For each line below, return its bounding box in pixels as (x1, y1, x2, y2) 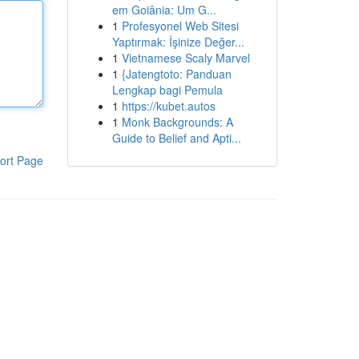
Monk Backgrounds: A (121, 114, 233, 130)
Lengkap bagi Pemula (111, 82, 223, 98)
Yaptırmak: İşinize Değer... (111, 34, 244, 50)
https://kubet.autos (121, 98, 216, 114)
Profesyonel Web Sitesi (121, 18, 239, 34)
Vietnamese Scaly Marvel (121, 50, 250, 66)
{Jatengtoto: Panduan (121, 66, 232, 82)
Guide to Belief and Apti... (111, 130, 241, 146)
